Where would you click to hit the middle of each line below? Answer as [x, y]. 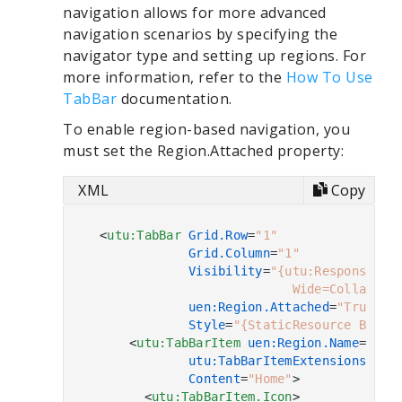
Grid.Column [229, 253]
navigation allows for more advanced [195, 13]
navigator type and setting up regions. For [214, 56]
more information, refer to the [175, 77]
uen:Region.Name [303, 342]
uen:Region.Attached [259, 306]
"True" [359, 306]
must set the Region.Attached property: [203, 151]
